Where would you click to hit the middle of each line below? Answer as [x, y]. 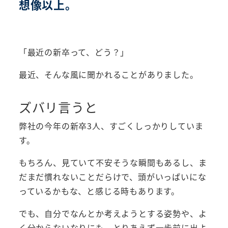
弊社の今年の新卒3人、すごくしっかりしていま [111, 126]
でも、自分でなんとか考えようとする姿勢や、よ [113, 213]
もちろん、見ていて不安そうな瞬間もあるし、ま [113, 163]
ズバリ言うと [58, 107]
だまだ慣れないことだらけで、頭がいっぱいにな [112, 177]
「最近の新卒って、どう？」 [74, 52]
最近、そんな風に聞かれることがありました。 [108, 75]
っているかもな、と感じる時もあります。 [99, 191]
